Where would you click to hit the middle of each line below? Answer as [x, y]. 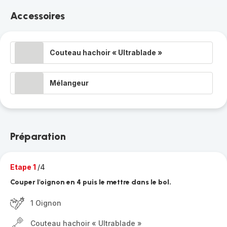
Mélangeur [69, 83]
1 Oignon [46, 203]
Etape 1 [24, 167]
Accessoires [37, 16]
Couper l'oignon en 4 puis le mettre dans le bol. [91, 182]
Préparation [38, 136]
